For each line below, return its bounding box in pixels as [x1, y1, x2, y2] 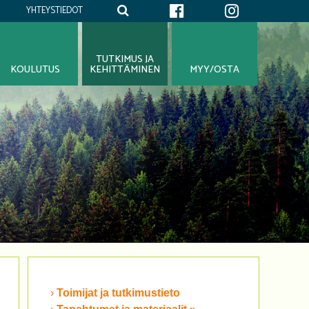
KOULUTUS [10, 61, 61, 78]
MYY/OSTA [190, 61, 240, 78]
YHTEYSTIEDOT [26, 3, 83, 18]
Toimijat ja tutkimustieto [57, 287, 180, 299]
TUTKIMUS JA [96, 51, 154, 68]
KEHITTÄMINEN [90, 61, 161, 78]
